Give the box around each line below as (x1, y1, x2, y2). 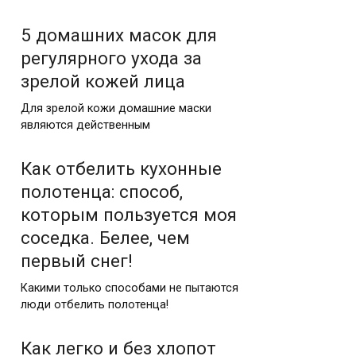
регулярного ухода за (21, 48, 202, 68)
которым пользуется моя (21, 203, 237, 225)
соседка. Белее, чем (21, 226, 190, 248)
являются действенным (21, 118, 150, 132)
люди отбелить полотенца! (21, 297, 168, 311)
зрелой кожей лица (21, 71, 185, 91)
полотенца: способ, (21, 180, 183, 202)
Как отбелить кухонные (21, 157, 222, 179)
